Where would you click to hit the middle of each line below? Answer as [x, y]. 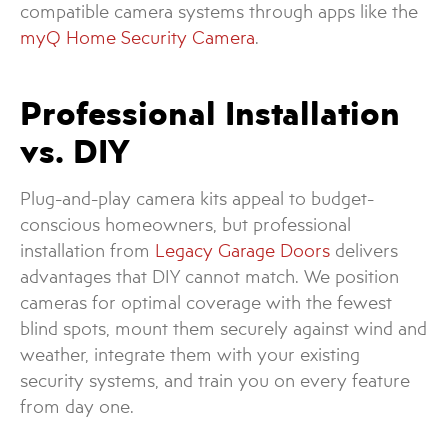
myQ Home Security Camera [137, 38]
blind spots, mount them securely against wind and [223, 328]
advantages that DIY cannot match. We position [209, 276]
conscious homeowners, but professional [185, 224]
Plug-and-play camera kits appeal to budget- [197, 198]
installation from [87, 250]
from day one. [77, 406]
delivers [364, 250]
